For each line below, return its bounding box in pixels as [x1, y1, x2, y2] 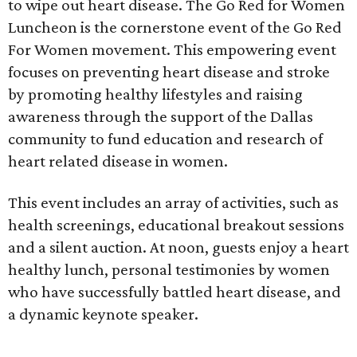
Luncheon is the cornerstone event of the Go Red [8, 18, 342, 37]
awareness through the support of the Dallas [8, 107, 313, 126]
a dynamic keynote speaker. [8, 304, 198, 324]
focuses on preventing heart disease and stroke [8, 62, 330, 81]
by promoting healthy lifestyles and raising [8, 84, 303, 104]
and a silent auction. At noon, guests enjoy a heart [8, 237, 349, 257]
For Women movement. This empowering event [8, 40, 336, 59]
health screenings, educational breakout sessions [8, 215, 344, 234]
